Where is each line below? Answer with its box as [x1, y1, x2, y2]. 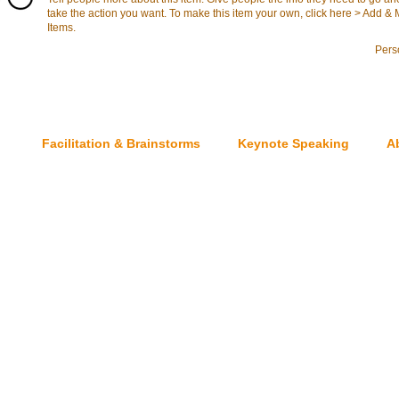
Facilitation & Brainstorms [41, 136, 200, 151]
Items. [47, 20, 76, 34]
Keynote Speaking [238, 136, 349, 151]
